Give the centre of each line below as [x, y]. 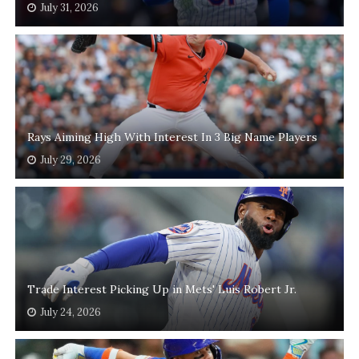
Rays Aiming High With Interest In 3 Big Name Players [172, 137]
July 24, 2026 [70, 313]
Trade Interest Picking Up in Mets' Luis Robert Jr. [161, 290]
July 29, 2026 [70, 160]
